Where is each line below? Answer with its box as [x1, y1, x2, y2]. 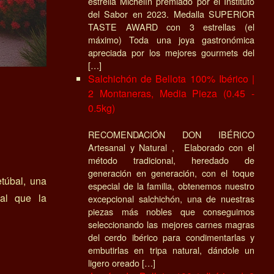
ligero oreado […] [88, 256, 155, 269]
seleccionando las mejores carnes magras [88, 217, 254, 231]
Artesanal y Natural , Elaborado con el [88, 140, 254, 154]
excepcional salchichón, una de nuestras [88, 191, 254, 205]
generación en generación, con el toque [88, 166, 254, 179]
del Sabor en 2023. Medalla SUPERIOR [88, 7, 254, 20]
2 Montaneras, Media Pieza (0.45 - [88, 86, 254, 100]
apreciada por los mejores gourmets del [88, 45, 254, 59]
